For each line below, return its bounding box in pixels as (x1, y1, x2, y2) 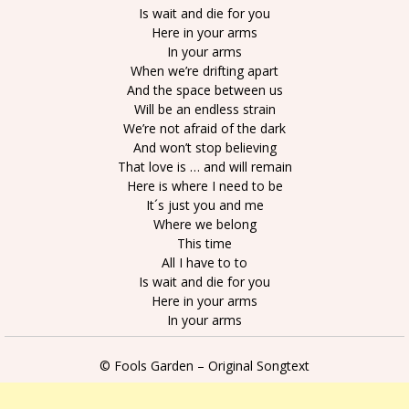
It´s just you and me (145, 196, 264, 214)
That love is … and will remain (117, 158, 292, 175)
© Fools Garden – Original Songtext (100, 357, 309, 374)
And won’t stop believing (132, 139, 277, 156)
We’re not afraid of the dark (123, 120, 286, 137)
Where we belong (152, 215, 257, 233)
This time (177, 235, 232, 252)
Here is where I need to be (126, 177, 283, 194)
